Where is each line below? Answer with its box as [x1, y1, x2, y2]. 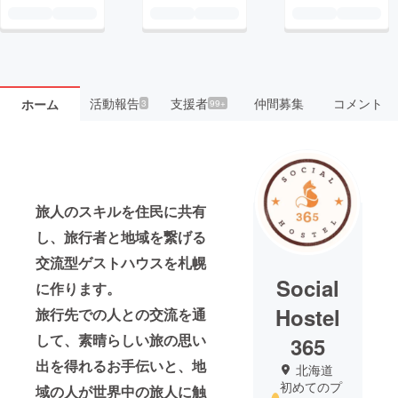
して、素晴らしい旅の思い [36, 329, 206, 350]
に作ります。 [36, 277, 121, 298]
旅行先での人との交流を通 [36, 303, 206, 324]
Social [275, 272, 339, 303]
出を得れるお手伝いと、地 [36, 354, 206, 376]
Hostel [275, 301, 340, 332]
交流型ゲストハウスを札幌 [36, 251, 206, 273]
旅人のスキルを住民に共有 [36, 200, 206, 221]
